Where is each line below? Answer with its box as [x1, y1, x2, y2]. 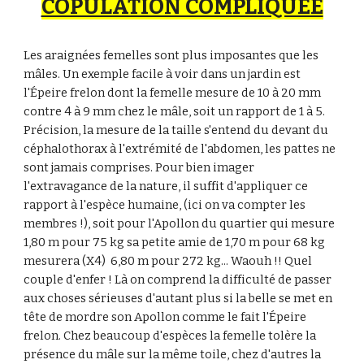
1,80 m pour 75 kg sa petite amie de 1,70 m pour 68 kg [24, 235, 326, 249]
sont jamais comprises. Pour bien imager [24, 160, 255, 175]
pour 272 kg [149, 253, 222, 268]
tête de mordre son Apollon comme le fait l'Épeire [24, 310, 307, 324]
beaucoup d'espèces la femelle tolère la [93, 328, 317, 343]
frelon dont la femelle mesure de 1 [67, 85, 263, 100]
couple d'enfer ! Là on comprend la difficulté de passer [24, 272, 332, 287]
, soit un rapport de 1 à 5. [188, 104, 326, 119]
